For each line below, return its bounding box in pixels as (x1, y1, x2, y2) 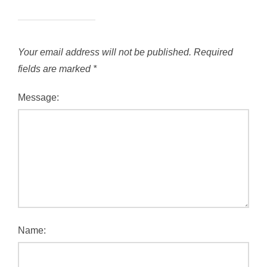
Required (194, 47, 233, 57)
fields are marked (18, 64, 93, 74)
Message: (18, 92, 59, 103)
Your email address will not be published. (18, 47, 191, 57)
